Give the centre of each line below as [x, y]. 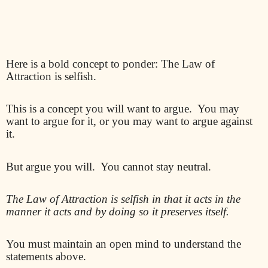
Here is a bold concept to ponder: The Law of [110, 63]
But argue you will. [51, 166]
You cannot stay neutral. [156, 166]
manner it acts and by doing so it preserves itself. [118, 211]
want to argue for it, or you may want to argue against [129, 121]
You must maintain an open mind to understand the [124, 244]
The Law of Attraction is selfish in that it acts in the [123, 199]
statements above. [46, 257]
